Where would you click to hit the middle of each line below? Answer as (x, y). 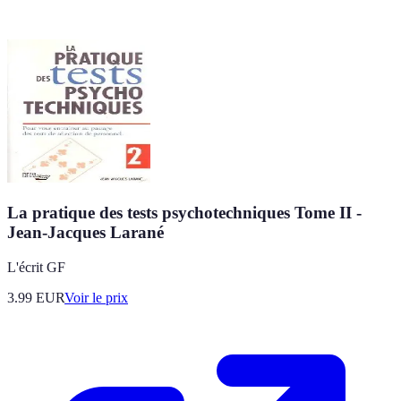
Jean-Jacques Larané (85, 233)
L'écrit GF (36, 267)
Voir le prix (96, 297)
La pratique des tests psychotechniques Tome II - (184, 213)
